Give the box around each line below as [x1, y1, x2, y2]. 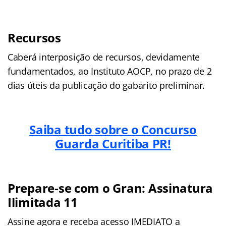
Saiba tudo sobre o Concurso [29, 121, 197, 138]
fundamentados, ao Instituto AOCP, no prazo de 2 [8, 65, 212, 77]
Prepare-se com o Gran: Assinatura [8, 179, 213, 196]
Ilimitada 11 [8, 193, 78, 210]
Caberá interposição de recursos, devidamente [8, 50, 200, 63]
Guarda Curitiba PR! [55, 135, 171, 152]
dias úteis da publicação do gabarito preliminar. [8, 79, 205, 91]
